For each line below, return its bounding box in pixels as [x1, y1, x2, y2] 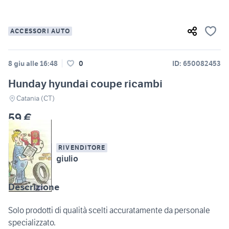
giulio [56, 153, 78, 164]
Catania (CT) [16, 94, 55, 103]
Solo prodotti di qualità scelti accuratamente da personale [8, 205, 210, 216]
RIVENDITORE [58, 144, 106, 152]
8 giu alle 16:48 [8, 59, 58, 68]
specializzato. [8, 217, 56, 228]
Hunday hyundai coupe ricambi [8, 77, 163, 91]
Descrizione [8, 181, 59, 193]
